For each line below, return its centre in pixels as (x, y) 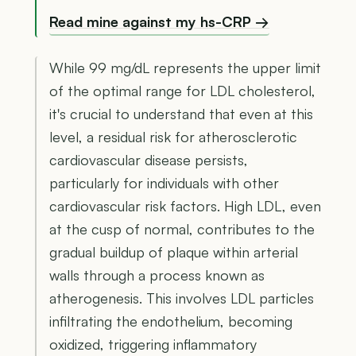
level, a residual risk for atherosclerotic (173, 136)
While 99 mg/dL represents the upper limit (185, 67)
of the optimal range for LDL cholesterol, (182, 90)
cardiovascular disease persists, (149, 159)
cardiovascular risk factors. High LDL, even (185, 205)
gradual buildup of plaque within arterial (174, 252)
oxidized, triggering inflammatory (153, 344)
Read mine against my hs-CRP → (159, 22)
